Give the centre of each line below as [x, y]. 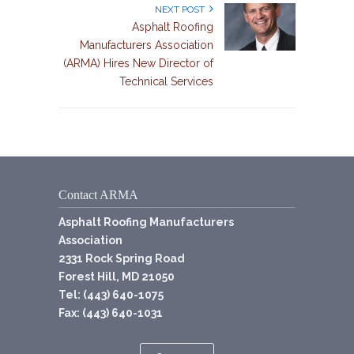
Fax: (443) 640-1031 [111, 313]
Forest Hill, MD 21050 [117, 276]
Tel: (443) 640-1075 [111, 294]
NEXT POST [182, 9]
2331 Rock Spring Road [122, 258]
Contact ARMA [98, 194]
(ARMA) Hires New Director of [138, 63]
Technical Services [166, 81]
